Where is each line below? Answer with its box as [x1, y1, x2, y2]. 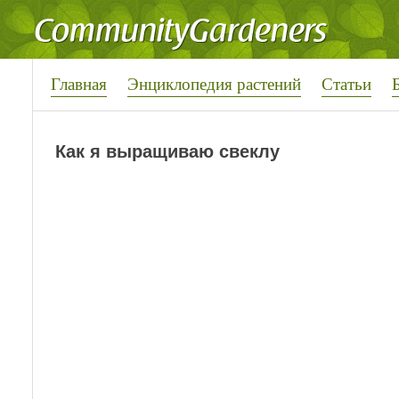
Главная [51, 72, 107, 94]
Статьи [322, 72, 371, 94]
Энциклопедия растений [127, 72, 301, 94]
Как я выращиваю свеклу [55, 142, 281, 162]
